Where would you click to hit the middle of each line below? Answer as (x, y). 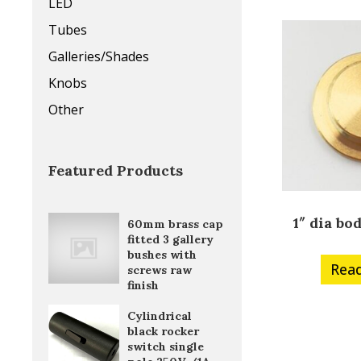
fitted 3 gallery (170, 240)
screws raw (159, 270)
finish (143, 286)
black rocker (163, 332)
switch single (165, 347)
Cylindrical (159, 316)
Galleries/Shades (99, 57)
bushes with (162, 255)
